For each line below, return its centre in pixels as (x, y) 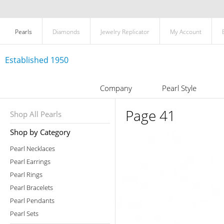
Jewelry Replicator (125, 32)
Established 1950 (37, 60)
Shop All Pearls (36, 114)
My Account (186, 32)
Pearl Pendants (32, 200)
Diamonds (66, 32)
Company (116, 88)
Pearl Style (179, 88)
